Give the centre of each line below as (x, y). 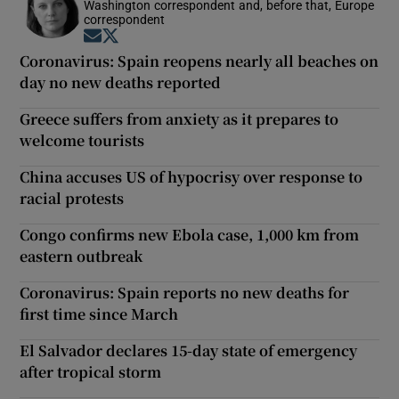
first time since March (99, 313)
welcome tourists (82, 140)
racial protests (72, 198)
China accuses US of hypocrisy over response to (191, 176)
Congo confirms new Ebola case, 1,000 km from (190, 234)
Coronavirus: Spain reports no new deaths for (185, 292)
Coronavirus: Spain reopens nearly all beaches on (199, 61)
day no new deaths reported (121, 82)
